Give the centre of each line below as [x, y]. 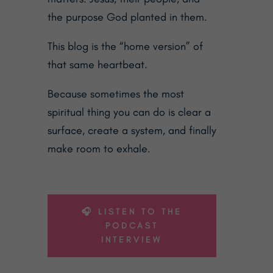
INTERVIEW [132, 239]
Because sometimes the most [115, 94]
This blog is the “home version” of [125, 46]
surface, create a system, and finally [132, 130]
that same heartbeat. [97, 64]
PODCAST [132, 225]
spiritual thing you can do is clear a [129, 112]
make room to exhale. [99, 148]
